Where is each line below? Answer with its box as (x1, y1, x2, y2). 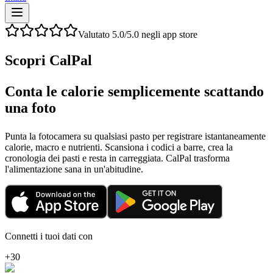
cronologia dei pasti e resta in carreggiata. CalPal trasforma (5, 152, 230, 163)
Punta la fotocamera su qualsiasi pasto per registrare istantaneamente (5, 130, 266, 141)
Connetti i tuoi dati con (5, 230, 93, 241)
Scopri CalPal (5, 52, 92, 68)
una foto (5, 99, 56, 116)
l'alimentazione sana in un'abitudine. (5, 163, 143, 174)
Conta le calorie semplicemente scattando (5, 83, 264, 99)
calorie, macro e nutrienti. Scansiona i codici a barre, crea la (5, 141, 233, 152)
